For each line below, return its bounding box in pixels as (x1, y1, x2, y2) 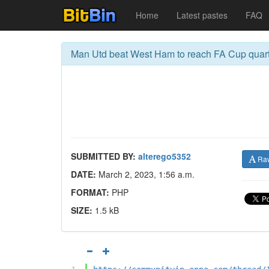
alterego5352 (138, 150, 191, 162)
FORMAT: (71, 186, 109, 198)
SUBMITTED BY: (71, 150, 136, 162)
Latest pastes (177, 9, 228, 21)
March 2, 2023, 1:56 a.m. (96, 168, 195, 180)
